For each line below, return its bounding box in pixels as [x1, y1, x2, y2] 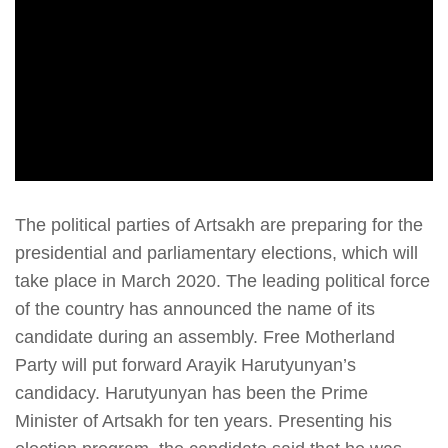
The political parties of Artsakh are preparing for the [15, 215, 423, 236]
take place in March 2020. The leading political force [15, 271, 430, 292]
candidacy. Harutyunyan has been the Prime [15, 383, 368, 404]
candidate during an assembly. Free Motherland [15, 327, 395, 348]
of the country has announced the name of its [15, 299, 375, 320]
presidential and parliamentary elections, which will [15, 243, 418, 264]
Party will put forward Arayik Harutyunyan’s [15, 355, 356, 376]
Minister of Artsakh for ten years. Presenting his [15, 411, 392, 432]
